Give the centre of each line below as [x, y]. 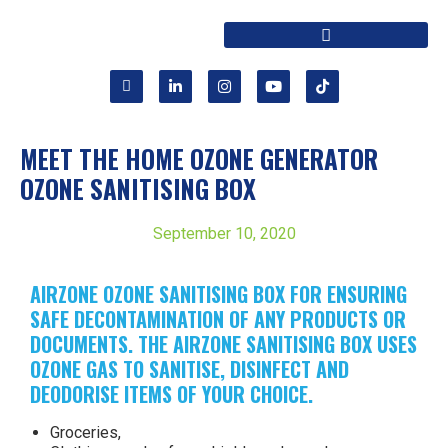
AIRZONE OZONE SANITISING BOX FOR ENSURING [218, 294]
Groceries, [85, 432]
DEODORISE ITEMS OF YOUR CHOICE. [171, 394]
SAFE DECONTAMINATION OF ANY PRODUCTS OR [218, 319]
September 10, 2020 [224, 233]
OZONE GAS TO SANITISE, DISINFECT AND [189, 369]
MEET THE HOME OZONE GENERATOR [199, 158]
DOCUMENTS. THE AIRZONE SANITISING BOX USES [223, 344]
